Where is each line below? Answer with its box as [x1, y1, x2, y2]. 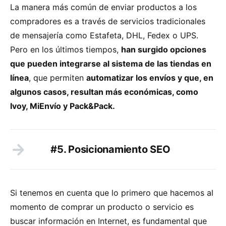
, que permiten [29, 72, 86, 83]
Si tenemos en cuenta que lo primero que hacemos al [10, 187, 213, 198]
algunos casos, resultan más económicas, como [10, 86, 198, 97]
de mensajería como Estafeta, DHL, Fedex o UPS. [10, 30, 198, 40]
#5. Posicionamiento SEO [50, 143, 171, 155]
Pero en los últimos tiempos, [10, 44, 121, 54]
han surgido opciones [121, 44, 206, 54]
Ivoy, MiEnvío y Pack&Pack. [10, 100, 115, 111]
